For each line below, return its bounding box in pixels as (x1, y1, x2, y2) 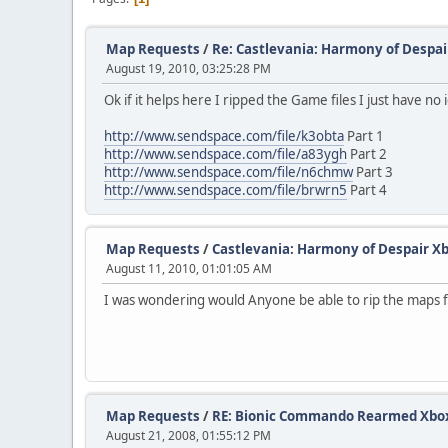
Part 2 (347, 145, 387, 163)
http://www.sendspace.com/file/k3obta (104, 127, 344, 145)
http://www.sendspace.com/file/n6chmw (104, 163, 353, 181)
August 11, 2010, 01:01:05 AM (106, 260, 272, 277)
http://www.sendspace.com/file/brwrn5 (104, 181, 347, 199)
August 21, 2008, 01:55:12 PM (106, 427, 271, 444)
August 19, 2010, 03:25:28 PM (106, 60, 271, 77)
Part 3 (353, 163, 393, 181)
